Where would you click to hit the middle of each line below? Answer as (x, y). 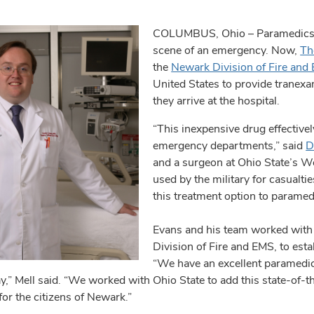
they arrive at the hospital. (217, 101)
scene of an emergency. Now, (227, 50)
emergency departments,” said (230, 145)
